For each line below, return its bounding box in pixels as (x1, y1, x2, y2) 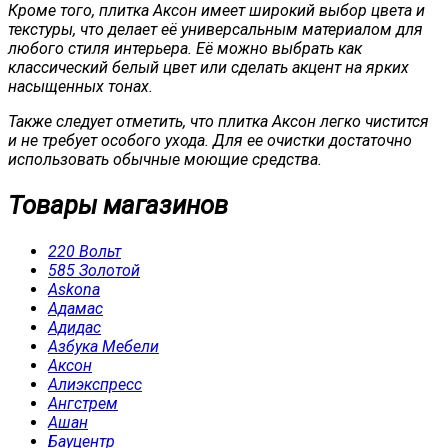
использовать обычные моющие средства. (8, 150, 322, 170)
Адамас (48, 298, 103, 318)
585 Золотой (48, 260, 140, 280)
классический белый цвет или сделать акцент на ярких (8, 58, 409, 78)
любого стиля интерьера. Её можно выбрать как (8, 39, 362, 59)
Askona (48, 279, 100, 299)
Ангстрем (48, 393, 118, 413)
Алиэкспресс (48, 374, 142, 394)
